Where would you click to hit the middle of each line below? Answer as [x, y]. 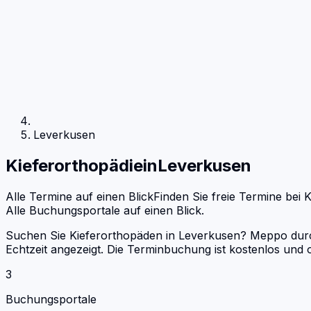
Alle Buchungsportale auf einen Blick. [105, 210]
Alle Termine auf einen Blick [79, 196]
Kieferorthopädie [74, 165]
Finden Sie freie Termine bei [227, 196]
